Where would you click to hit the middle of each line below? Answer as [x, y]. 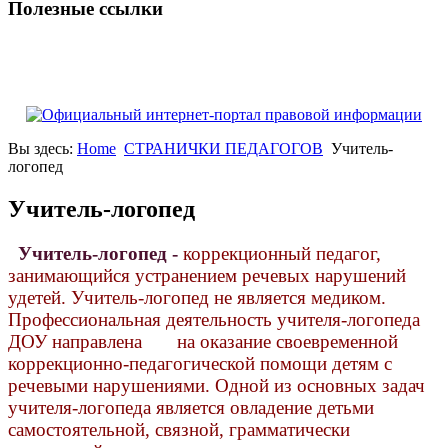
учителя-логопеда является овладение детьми [191, 408]
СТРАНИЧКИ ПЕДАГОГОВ [223, 149]
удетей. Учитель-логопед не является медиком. [197, 298]
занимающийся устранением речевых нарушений [207, 276]
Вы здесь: [42, 149]
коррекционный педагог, [282, 254]
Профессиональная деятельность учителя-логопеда [214, 320]
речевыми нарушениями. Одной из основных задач [216, 386]
